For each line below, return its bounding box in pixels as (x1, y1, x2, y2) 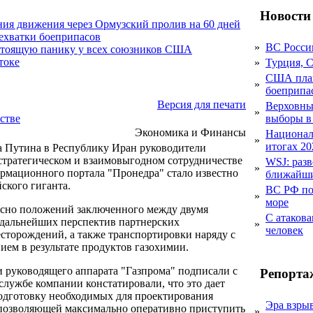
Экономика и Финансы (135, 126, 246, 138)
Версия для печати (157, 99, 246, 110)
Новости (256, 8, 311, 23)
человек (265, 224, 303, 236)
